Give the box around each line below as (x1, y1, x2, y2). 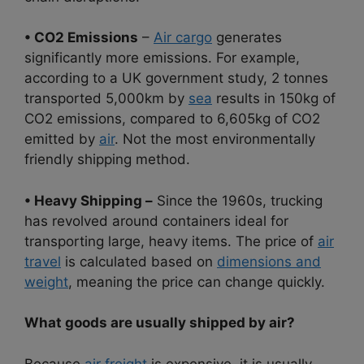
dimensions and (217, 253, 321, 270)
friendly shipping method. (24, 151, 190, 168)
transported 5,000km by (24, 90, 188, 107)
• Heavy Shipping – (24, 192, 153, 209)
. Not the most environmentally (115, 131, 315, 148)
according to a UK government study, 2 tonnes (24, 70, 328, 87)
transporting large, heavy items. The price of (24, 232, 318, 249)
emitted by (24, 131, 99, 148)
